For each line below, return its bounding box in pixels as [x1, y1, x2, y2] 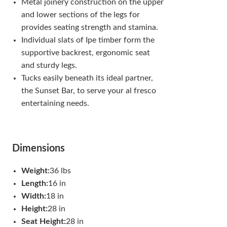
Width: [21, 192, 46, 200]
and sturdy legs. [21, 61, 77, 69]
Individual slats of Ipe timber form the [21, 36, 155, 44]
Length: [21, 179, 48, 187]
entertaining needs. [21, 99, 89, 107]
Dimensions [12, 143, 65, 154]
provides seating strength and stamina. [21, 23, 158, 31]
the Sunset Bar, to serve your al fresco [21, 87, 156, 95]
